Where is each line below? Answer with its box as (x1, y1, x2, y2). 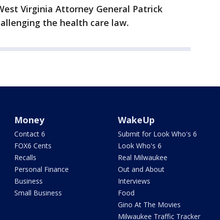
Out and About (117, 165, 165, 174)
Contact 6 (14, 129, 46, 138)
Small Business (14, 188, 62, 197)
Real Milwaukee (117, 153, 167, 162)
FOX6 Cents (14, 141, 52, 150)
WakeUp (117, 114, 155, 126)
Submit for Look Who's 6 (117, 129, 197, 138)
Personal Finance (14, 165, 69, 174)
